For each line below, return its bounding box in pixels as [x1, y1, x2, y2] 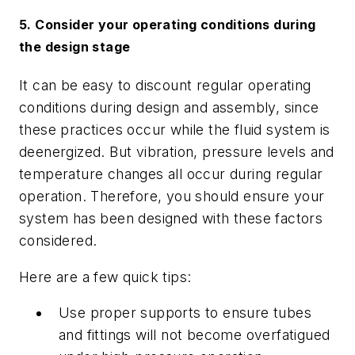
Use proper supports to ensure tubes [59, 304, 311, 322]
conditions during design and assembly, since [19, 99, 319, 116]
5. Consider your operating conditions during [19, 17, 316, 33]
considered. [19, 232, 97, 250]
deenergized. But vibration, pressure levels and [19, 143, 334, 161]
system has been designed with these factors [19, 210, 323, 227]
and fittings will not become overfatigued [59, 326, 330, 344]
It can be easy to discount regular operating [19, 77, 311, 94]
